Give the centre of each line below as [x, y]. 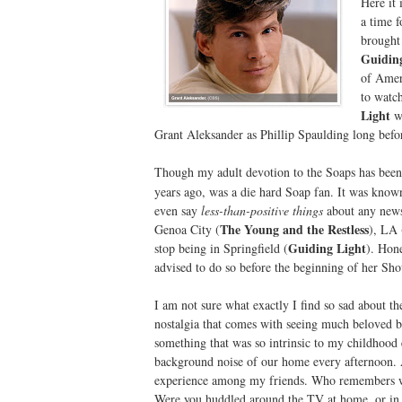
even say [178, 210]
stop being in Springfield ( [221, 248]
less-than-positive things [262, 210]
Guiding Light [327, 248]
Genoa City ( [187, 229]
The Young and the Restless [294, 229]
